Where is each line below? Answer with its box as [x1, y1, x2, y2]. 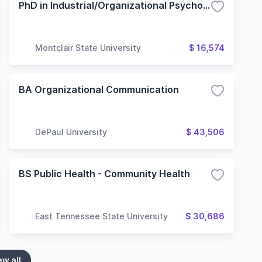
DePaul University [35, 126, 107, 137]
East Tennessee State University [35, 211, 168, 221]
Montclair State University [35, 42, 141, 53]
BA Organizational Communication [19, 84, 179, 95]
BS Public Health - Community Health [19, 168, 190, 180]
